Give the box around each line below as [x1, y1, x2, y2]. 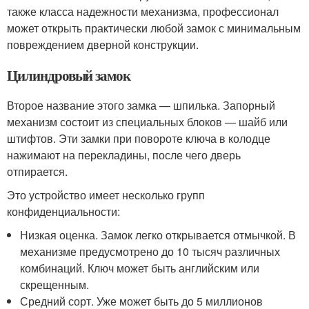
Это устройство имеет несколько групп [7, 186, 205, 203]
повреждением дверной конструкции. [7, 36, 199, 52]
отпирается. [7, 163, 68, 179]
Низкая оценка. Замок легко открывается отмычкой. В [20, 226, 297, 243]
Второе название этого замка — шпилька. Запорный [7, 97, 275, 113]
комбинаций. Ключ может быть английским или [20, 259, 260, 276]
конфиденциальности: [7, 203, 120, 219]
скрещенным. [20, 276, 90, 292]
